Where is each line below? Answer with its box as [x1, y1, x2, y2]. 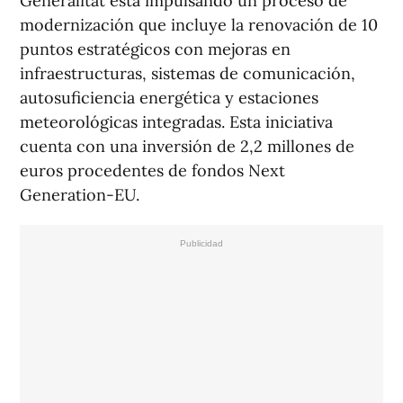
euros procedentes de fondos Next [20, 160, 285, 182]
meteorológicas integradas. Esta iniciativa [20, 112, 333, 133]
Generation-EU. [20, 184, 139, 206]
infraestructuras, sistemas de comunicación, [20, 63, 355, 85]
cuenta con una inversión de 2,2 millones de [20, 136, 354, 157]
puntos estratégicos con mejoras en [20, 39, 291, 60]
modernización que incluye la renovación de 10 [20, 14, 378, 36]
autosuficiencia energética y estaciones [20, 87, 318, 109]
